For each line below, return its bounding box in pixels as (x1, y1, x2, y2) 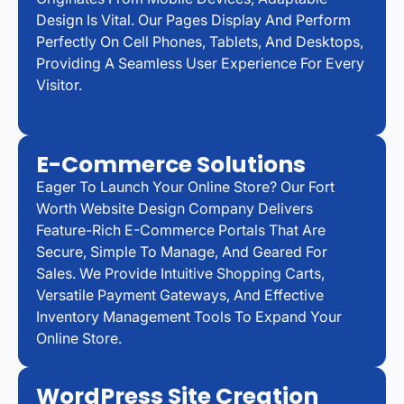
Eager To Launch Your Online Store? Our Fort (36, 177, 335, 196)
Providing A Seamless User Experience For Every (36, 53, 364, 72)
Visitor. (36, 75, 82, 94)
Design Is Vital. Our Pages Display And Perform (36, 10, 351, 29)
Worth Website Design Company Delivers (36, 198, 313, 217)
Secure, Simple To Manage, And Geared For (36, 242, 327, 261)
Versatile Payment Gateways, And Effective (36, 285, 324, 304)
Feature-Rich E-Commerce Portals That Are (36, 220, 326, 239)
